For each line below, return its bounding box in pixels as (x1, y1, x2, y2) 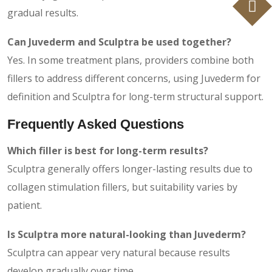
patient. (7, 198, 42, 212)
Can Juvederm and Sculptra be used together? (7, 35, 231, 49)
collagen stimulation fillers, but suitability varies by (7, 180, 237, 194)
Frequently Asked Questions (7, 116, 184, 132)
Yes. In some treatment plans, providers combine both (7, 53, 254, 67)
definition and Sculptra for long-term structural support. (7, 89, 263, 103)
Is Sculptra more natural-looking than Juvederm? (7, 227, 246, 241)
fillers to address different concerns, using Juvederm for (7, 71, 260, 85)
